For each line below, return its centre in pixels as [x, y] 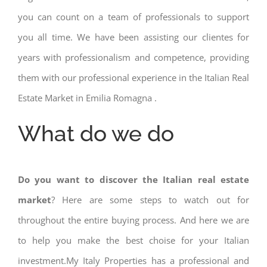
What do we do [96, 134]
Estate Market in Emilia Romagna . [87, 98]
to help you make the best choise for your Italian [133, 240]
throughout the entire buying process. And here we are [133, 220]
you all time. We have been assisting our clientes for [133, 37]
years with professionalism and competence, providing [133, 58]
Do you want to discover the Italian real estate [133, 180]
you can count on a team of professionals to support [133, 17]
